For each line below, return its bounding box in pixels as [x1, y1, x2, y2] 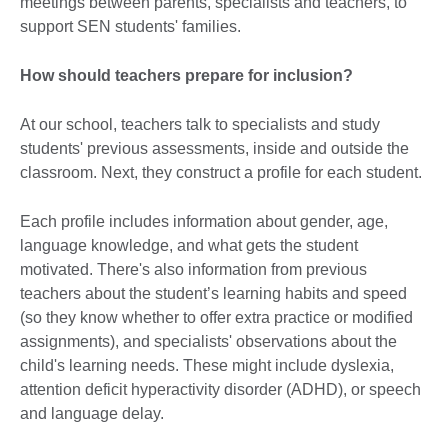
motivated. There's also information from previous [20, 260, 367, 278]
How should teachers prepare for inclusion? [20, 66, 353, 84]
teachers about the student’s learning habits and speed [20, 284, 407, 302]
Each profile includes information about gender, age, [20, 212, 388, 230]
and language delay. [20, 404, 164, 422]
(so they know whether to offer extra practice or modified [20, 308, 413, 326]
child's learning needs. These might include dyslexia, [20, 356, 394, 374]
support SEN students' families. [20, 17, 241, 35]
